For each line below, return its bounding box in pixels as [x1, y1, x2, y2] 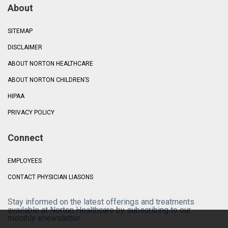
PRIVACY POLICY [8, 108, 54, 116]
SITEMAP [8, 27, 33, 35]
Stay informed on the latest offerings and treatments [8, 196, 194, 207]
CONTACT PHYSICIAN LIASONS [8, 173, 93, 181]
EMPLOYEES [8, 157, 42, 164]
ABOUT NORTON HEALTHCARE [8, 60, 93, 67]
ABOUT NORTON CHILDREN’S [8, 76, 89, 83]
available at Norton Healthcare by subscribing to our [8, 205, 191, 215]
